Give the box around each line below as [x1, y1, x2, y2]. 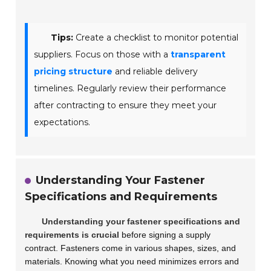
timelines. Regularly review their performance [34, 82, 227, 94]
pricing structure [34, 65, 113, 77]
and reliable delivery [113, 65, 198, 77]
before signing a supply [119, 229, 211, 240]
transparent [171, 48, 226, 60]
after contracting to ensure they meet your [34, 99, 217, 111]
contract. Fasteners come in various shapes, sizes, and [25, 243, 237, 253]
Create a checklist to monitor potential [73, 31, 239, 43]
